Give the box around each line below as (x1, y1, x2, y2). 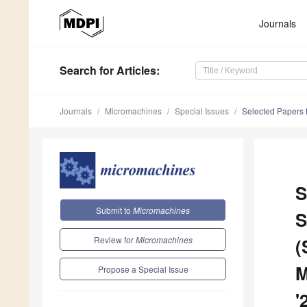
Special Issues (175, 105, 229, 117)
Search (60, 62, 97, 79)
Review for (93, 233, 136, 245)
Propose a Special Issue (97, 262, 188, 275)
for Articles (97, 62, 156, 79)
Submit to (96, 204, 133, 216)
